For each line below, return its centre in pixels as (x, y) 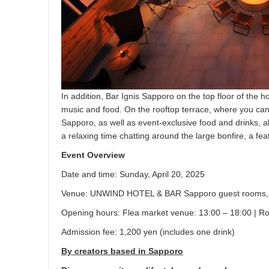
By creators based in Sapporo (122, 251)
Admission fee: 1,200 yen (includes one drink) (148, 232)
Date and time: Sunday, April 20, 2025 (133, 174)
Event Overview (93, 155)
